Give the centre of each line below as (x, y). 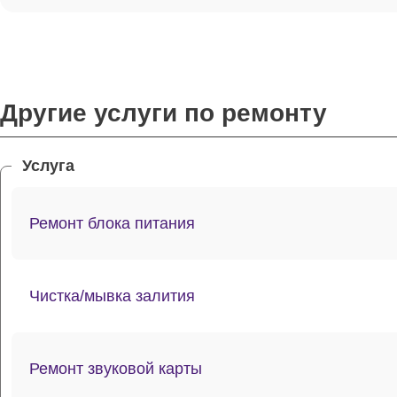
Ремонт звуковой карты (116, 368)
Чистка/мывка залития (112, 296)
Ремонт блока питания (112, 223)
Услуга (48, 166)
